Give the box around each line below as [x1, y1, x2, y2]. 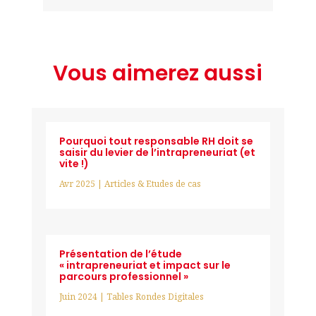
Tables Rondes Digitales [106, 290, 204, 303]
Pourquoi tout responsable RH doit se [59, 134, 253, 148]
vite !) [59, 157, 89, 171]
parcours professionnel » [59, 269, 188, 284]
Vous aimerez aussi [53, 59, 263, 88]
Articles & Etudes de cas [104, 178, 201, 190]
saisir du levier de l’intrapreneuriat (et [59, 145, 255, 159]
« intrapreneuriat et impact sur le [59, 257, 231, 272]
